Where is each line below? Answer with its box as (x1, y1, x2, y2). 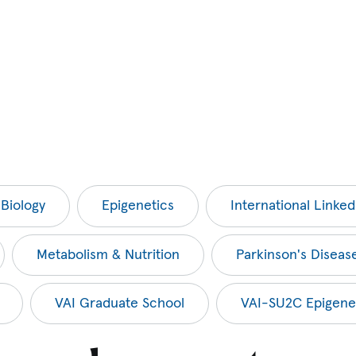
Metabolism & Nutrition (36, 247, 180, 262)
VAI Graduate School (54, 296, 184, 311)
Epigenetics (101, 199, 174, 214)
